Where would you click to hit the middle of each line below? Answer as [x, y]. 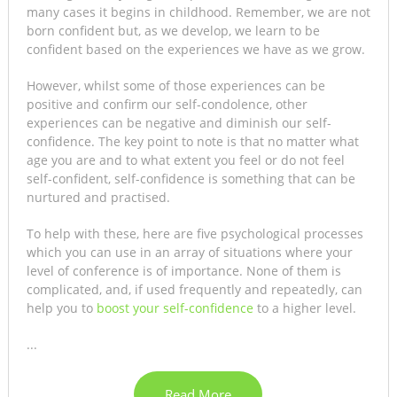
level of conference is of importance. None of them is [183, 271]
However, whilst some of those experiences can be [175, 86]
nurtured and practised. [98, 198]
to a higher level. [304, 308]
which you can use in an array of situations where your [189, 253]
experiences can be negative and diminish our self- [179, 123]
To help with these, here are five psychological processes [195, 234]
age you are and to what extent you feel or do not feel [185, 160]
